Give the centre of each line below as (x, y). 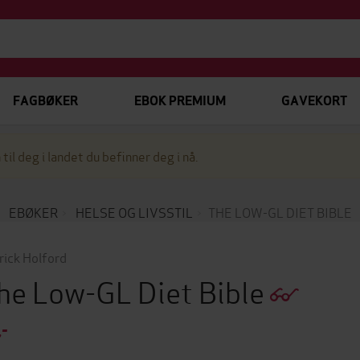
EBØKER (33, 212)
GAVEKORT (314, 101)
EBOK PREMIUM (180, 101)
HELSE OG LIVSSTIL (134, 212)
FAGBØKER (45, 101)
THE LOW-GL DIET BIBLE (280, 212)
